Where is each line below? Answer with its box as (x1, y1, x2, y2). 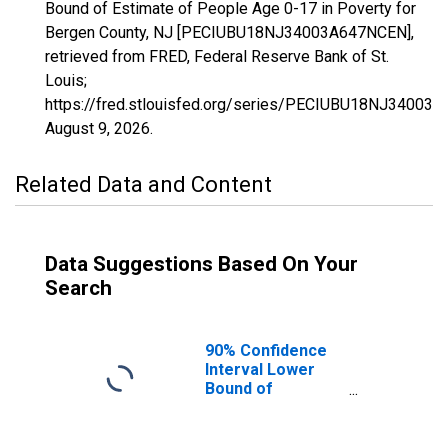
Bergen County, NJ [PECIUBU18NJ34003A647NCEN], (45, 23, 414, 42)
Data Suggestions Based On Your (45, 252, 358, 276)
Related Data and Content (15, 172, 272, 197)
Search (45, 276, 112, 300)
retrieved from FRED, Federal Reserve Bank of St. (45, 47, 389, 66)
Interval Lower (205, 360, 315, 379)
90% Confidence (205, 341, 327, 360)
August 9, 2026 (45, 119, 150, 138)
